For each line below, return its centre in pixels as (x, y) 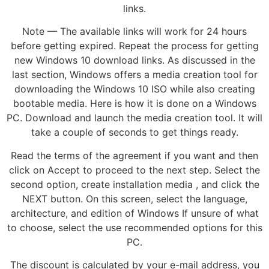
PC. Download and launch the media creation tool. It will (134, 118)
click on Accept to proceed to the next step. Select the (134, 170)
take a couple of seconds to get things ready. (134, 132)
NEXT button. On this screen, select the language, (134, 198)
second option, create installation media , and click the (134, 184)
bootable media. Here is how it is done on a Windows (134, 104)
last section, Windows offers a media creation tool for (134, 75)
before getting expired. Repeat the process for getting (134, 46)
